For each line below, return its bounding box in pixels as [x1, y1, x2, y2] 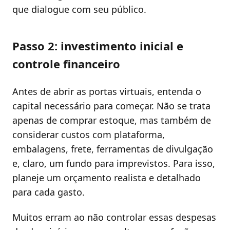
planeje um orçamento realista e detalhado [12, 171, 201, 184]
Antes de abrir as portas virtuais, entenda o [12, 85, 201, 98]
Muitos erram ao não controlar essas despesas [12, 211, 216, 224]
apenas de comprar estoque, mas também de [12, 113, 211, 126]
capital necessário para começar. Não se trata [12, 99, 210, 112]
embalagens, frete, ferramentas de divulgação [12, 142, 213, 155]
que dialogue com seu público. [12, 3, 146, 16]
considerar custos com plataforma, [12, 128, 165, 141]
